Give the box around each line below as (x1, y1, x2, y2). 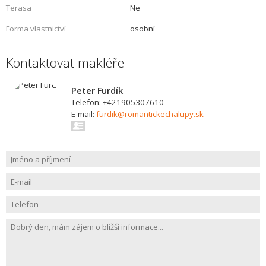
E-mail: (71, 109, 96, 119)
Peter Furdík (71, 84, 123, 96)
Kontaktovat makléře (6, 53, 124, 71)
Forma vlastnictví (6, 23, 66, 34)
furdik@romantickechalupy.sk (96, 109, 204, 119)
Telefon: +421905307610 (71, 97, 164, 107)
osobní (130, 23, 155, 34)
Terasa (6, 2, 31, 13)
